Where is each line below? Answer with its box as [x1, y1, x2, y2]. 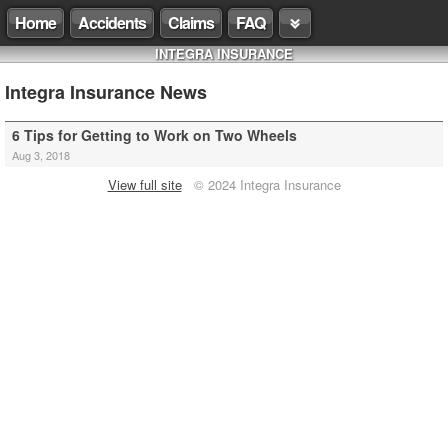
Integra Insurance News [5, 79, 207, 105]
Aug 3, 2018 [12, 147, 70, 163]
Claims [168, 11, 214, 34]
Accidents [78, 11, 146, 34]
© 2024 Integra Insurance [181, 175, 341, 194]
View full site [107, 175, 182, 194]
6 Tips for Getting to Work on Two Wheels [12, 125, 297, 145]
